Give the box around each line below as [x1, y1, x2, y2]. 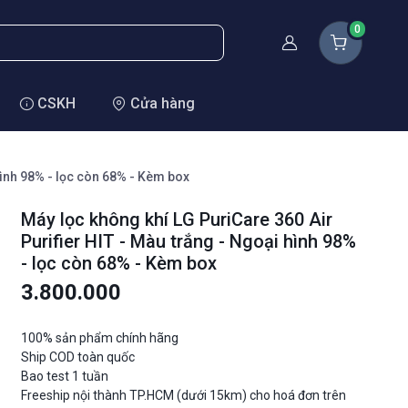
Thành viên [288, 39, 370, 59]
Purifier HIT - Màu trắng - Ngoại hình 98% [21, 230, 357, 253]
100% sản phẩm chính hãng [21, 331, 179, 346]
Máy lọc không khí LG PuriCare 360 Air [21, 209, 333, 231]
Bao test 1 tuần [21, 369, 109, 384]
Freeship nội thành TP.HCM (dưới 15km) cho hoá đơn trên [21, 388, 347, 403]
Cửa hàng [129, 95, 195, 112]
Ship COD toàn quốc [21, 350, 136, 365]
